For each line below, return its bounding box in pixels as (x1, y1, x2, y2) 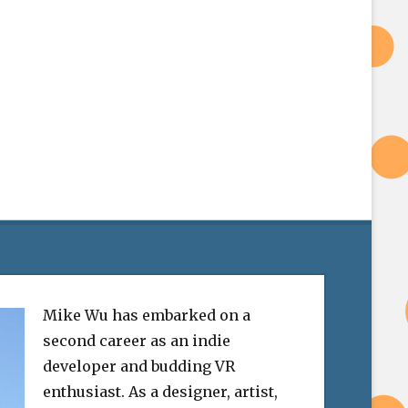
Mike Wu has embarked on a (43, 306, 251, 325)
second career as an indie (43, 331, 231, 351)
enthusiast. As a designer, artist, (43, 382, 279, 402)
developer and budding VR (43, 357, 236, 376)
